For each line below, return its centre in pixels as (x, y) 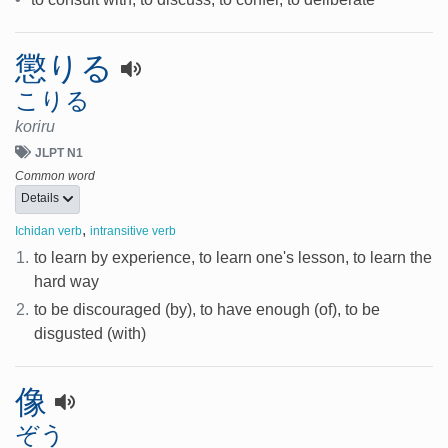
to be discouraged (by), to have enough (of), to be (207, 309)
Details (41, 198)
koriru (35, 126)
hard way (67, 281)
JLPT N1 (59, 152)
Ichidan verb (48, 230)
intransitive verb (133, 230)
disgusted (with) (90, 333)
